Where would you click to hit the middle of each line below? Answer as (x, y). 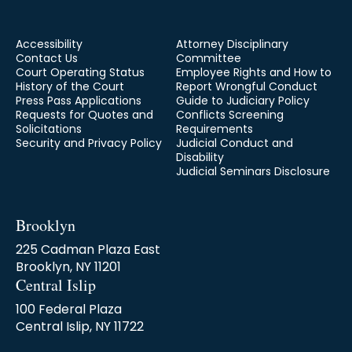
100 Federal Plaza (69, 310)
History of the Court (70, 87)
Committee (209, 59)
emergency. (66, 31)
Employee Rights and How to (254, 73)
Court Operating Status (80, 73)
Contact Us (47, 59)
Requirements (214, 129)
